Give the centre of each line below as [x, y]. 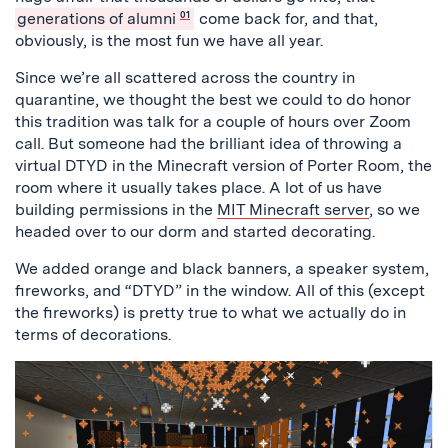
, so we [394, 209]
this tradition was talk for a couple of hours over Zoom [213, 121]
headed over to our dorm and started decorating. [195, 231]
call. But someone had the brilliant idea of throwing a [208, 143]
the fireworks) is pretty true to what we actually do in [210, 312]
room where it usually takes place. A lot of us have [198, 187]
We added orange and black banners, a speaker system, [222, 268]
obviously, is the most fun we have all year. [169, 40]
